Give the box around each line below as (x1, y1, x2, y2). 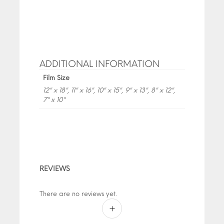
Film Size (42, 73, 69, 81)
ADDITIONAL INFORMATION (39, 58, 159, 70)
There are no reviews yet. (39, 190, 117, 198)
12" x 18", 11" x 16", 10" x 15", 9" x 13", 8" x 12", (42, 86, 175, 94)
